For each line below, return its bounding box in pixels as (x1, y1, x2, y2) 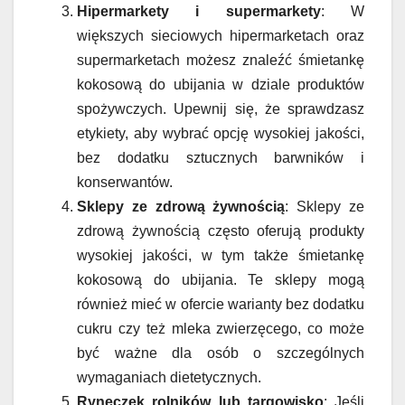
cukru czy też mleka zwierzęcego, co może (77, 321, 364, 337)
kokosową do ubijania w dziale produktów (77, 77, 364, 93)
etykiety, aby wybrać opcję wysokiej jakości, (77, 126, 364, 142)
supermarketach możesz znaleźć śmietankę (77, 52, 364, 69)
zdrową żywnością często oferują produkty (77, 223, 364, 240)
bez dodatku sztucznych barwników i (77, 150, 364, 166)
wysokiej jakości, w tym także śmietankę (77, 248, 364, 264)
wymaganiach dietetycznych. (77, 370, 261, 386)
